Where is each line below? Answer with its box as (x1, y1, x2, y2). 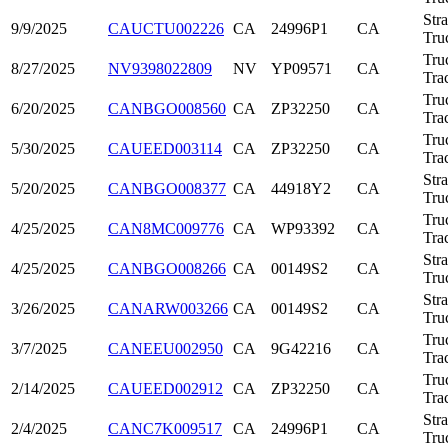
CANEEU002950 (108, 340, 223, 357)
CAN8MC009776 (108, 220, 224, 237)
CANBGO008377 (108, 180, 226, 197)
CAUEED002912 (108, 380, 223, 397)
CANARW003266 (108, 300, 228, 317)
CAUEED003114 (108, 140, 222, 157)
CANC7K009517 (108, 420, 222, 437)
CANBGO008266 (108, 260, 226, 277)
